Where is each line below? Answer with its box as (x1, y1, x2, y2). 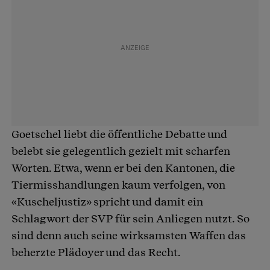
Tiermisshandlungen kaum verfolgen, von (11, 178, 225, 191)
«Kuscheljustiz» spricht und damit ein (11, 195, 203, 208)
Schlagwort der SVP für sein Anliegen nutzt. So (11, 212, 250, 225)
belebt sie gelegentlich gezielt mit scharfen (11, 144, 230, 157)
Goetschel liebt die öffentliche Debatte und (11, 127, 227, 140)
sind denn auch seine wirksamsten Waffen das (11, 228, 246, 242)
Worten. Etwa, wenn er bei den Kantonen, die (11, 161, 235, 174)
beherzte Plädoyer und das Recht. (11, 245, 181, 259)
